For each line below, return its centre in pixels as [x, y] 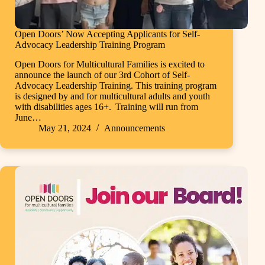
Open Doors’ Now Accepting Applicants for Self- [107, 34]
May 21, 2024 [65, 128]
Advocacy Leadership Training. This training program [116, 86]
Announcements [135, 128]
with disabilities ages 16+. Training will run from [106, 107]
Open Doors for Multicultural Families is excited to [110, 64]
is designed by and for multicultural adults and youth [112, 96]
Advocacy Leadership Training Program [90, 45]
